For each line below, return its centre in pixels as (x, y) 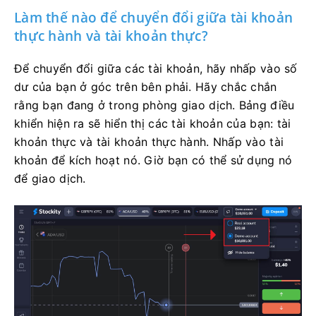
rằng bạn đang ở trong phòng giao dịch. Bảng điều (154, 105)
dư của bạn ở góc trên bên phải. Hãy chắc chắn (146, 86)
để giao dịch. (50, 178)
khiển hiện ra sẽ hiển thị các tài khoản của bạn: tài (153, 123)
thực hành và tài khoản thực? (111, 36)
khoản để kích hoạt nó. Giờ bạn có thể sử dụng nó (153, 160)
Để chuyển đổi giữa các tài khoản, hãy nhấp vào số (156, 68)
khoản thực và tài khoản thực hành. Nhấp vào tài (149, 141)
